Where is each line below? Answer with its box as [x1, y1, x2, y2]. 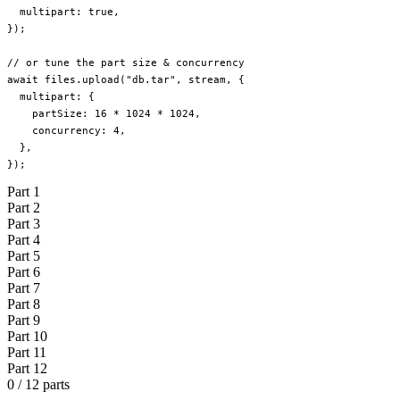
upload [82, 73, 120, 87]
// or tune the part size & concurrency [7, 56, 245, 70]
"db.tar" [126, 73, 176, 87]
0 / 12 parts [7, 376, 70, 392]
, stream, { [176, 73, 245, 87]
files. [38, 73, 82, 87]
